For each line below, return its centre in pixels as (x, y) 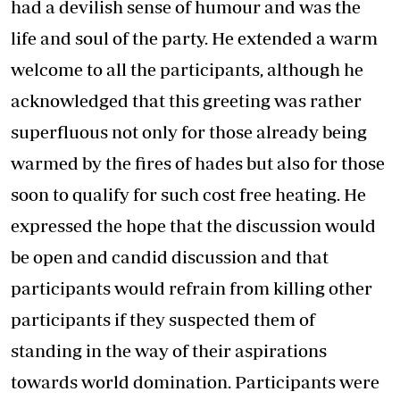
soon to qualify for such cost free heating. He (188, 194)
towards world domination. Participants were (195, 381)
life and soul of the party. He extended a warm (194, 37)
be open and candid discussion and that (170, 256)
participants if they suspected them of (163, 319)
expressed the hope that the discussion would (193, 225)
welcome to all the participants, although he (187, 69)
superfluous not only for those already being (189, 131)
